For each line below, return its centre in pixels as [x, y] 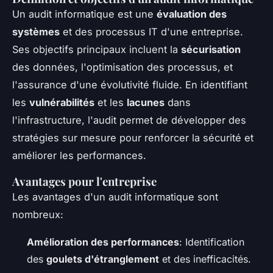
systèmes [36, 31]
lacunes [146, 102]
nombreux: [38, 214]
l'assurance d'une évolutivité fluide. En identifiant [130, 84]
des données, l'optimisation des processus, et [122, 67]
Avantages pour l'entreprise [84, 181]
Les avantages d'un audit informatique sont [115, 197]
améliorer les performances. [79, 155]
